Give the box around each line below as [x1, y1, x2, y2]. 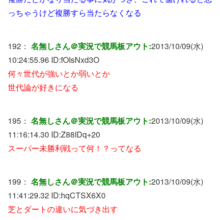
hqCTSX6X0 [61, 189, 106, 201]
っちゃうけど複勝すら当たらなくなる [8, 6, 141, 18]
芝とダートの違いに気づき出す [8, 203, 118, 215]
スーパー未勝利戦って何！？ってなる [8, 142, 141, 154]
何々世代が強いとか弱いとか [8, 67, 110, 79]
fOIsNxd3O [61, 54, 99, 65]
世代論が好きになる [8, 81, 79, 93]
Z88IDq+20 [61, 128, 100, 140]
